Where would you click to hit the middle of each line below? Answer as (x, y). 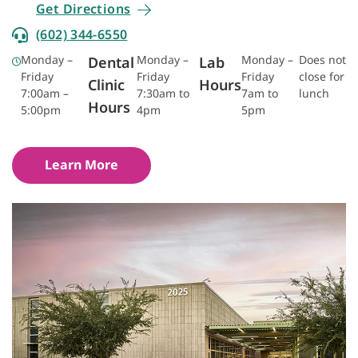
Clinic (106, 84)
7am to (260, 93)
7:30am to (163, 93)
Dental (111, 62)
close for (321, 76)
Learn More (82, 164)
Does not (322, 59)
